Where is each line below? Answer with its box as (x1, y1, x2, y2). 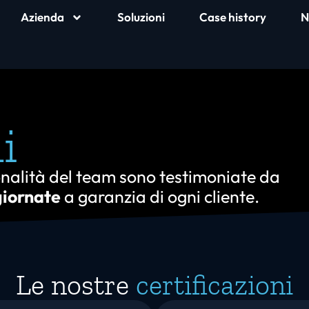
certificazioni (136, 268, 293, 301)
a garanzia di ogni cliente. (61, 186, 259, 208)
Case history (199, 10, 266, 24)
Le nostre (16, 268, 136, 301)
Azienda (21, 10, 64, 24)
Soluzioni (117, 10, 165, 24)
